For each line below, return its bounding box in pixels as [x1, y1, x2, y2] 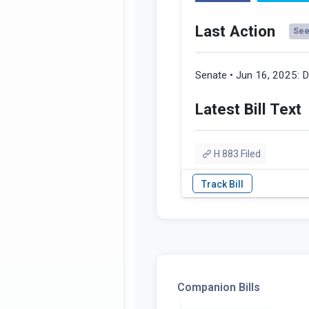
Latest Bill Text [195, 100, 301, 119]
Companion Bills [177, 281, 260, 295]
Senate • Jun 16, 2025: [195, 69, 302, 82]
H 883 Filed [213, 148, 261, 160]
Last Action [195, 22, 275, 41]
